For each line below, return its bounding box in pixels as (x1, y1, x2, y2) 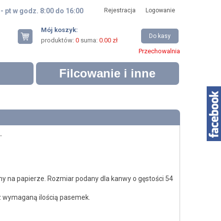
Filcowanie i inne (59, 67, 155, 80)
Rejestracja (104, 7, 136, 14)
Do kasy (148, 33, 171, 39)
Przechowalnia (138, 47, 180, 55)
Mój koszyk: (40, 26, 78, 34)
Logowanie (145, 7, 175, 14)
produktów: (40, 37, 75, 44)
